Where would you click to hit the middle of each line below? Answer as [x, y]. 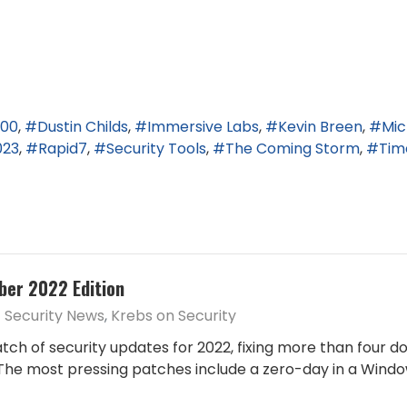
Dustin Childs [83, 126]
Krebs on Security [174, 316]
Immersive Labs [203, 126]
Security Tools [156, 149]
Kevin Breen [320, 126]
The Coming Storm [293, 149]
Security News [55, 316]
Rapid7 [63, 149]
